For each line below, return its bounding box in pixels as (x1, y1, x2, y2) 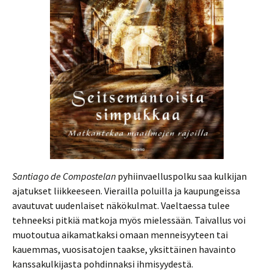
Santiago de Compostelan (12, 170, 116, 182)
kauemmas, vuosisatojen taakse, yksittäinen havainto (12, 243, 236, 255)
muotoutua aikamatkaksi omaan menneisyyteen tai (12, 229, 228, 241)
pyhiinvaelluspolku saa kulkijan (116, 170, 247, 182)
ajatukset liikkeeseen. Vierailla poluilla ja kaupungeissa (12, 185, 240, 197)
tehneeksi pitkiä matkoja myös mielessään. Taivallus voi (12, 214, 246, 226)
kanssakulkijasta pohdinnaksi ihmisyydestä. (12, 258, 195, 270)
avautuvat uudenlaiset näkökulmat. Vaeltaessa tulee (12, 199, 230, 211)
